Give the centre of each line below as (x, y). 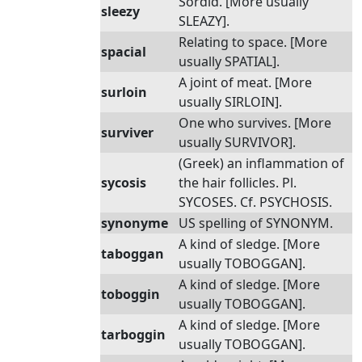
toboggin (130, 294)
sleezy (120, 11)
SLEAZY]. (204, 21)
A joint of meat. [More (245, 82)
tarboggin (133, 335)
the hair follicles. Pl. (238, 183)
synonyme (135, 223)
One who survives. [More (255, 123)
